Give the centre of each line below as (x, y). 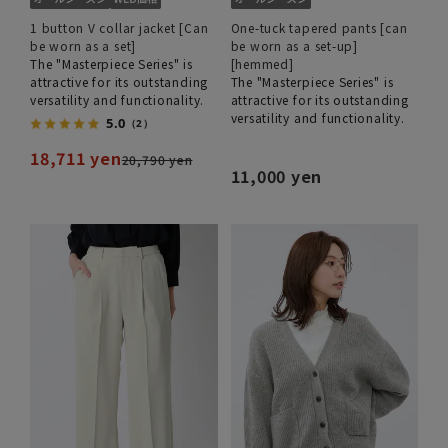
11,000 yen (276, 175)
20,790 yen (157, 159)
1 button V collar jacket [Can (119, 27)
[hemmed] (262, 63)
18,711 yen (76, 157)
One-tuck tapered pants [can (319, 27)
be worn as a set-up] (294, 45)
